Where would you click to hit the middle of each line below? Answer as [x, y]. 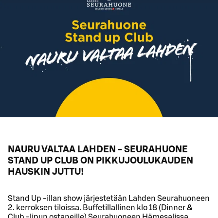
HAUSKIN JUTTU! [46, 172]
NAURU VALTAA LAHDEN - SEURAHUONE [98, 149]
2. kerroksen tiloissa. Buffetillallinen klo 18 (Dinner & [100, 208]
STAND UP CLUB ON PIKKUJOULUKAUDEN [100, 161]
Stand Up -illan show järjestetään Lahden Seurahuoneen [109, 199]
